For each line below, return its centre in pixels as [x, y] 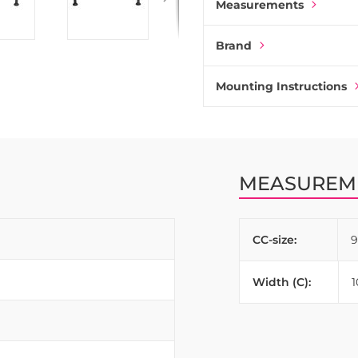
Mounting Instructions [281, 86]
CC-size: [274, 240]
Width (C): [281, 282]
